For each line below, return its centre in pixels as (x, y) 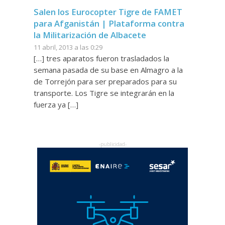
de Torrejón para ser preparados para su (105, 81)
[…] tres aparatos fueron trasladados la (101, 58)
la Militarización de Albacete (90, 35)
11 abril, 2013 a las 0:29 (68, 47)
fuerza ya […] (56, 104)
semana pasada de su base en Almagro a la (108, 70)
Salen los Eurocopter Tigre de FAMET (108, 12)
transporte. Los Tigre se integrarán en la (104, 93)
